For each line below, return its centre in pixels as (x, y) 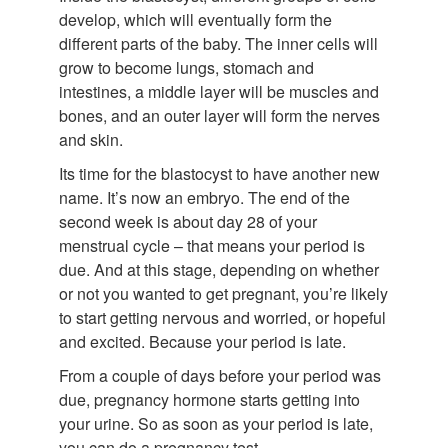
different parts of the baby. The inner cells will (218, 43)
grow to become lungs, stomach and (186, 67)
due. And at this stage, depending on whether (219, 269)
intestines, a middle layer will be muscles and (219, 91)
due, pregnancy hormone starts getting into (209, 399)
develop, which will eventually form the (195, 19)
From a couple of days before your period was (220, 375)
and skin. (91, 139)
